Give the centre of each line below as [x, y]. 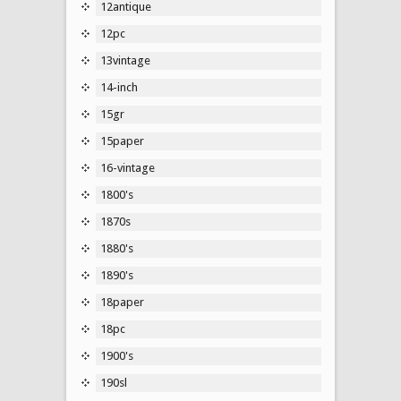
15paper [122, 141]
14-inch [119, 87]
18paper [122, 302]
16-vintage [128, 167]
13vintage [125, 60]
